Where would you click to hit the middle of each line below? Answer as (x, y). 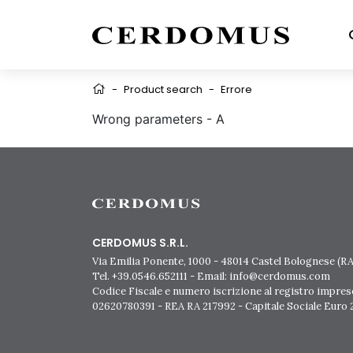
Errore (236, 89)
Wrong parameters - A (158, 119)
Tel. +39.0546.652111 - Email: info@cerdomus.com (211, 277)
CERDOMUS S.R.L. (140, 243)
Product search (163, 89)
